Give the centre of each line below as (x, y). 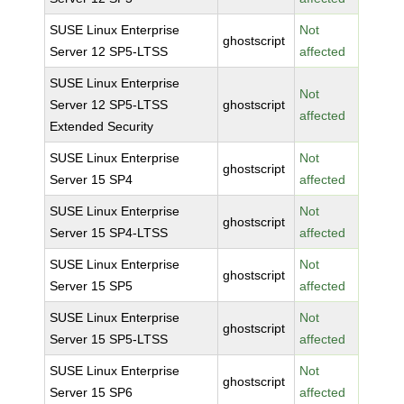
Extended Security (102, 126)
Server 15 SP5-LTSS (109, 339)
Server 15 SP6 (92, 392)
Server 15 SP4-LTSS (109, 233)
